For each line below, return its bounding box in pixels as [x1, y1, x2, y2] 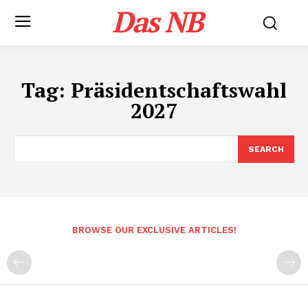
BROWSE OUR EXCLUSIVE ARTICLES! [71, 225, 236, 235]
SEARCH [248, 144, 284, 154]
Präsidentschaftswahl [71, 76, 287, 104]
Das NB [112, 2, 203, 41]
